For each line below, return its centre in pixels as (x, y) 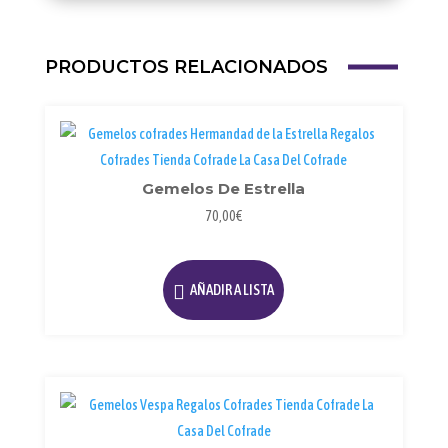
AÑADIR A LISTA (232, 290)
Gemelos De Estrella (224, 188)
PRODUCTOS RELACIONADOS (186, 67)
